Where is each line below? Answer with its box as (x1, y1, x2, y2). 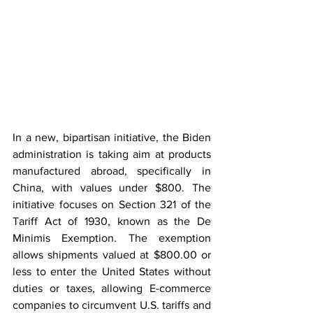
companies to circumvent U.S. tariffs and (13, 298, 211, 311)
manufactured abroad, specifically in (13, 164, 211, 177)
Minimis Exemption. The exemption (13, 231, 211, 244)
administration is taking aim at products (13, 147, 211, 160)
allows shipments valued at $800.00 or (13, 248, 211, 261)
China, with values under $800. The (13, 181, 211, 194)
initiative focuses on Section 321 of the (13, 198, 211, 210)
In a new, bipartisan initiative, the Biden (13, 131, 211, 143)
